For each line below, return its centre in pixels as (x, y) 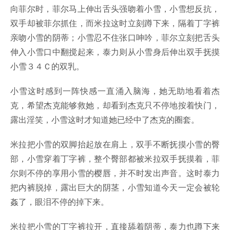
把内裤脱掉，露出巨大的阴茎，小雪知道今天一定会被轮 (115, 187)
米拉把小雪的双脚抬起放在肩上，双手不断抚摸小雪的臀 (115, 144)
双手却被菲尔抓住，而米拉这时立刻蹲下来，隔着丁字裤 (115, 23)
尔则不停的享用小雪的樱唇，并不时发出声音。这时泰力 (115, 173)
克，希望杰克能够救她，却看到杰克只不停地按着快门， (115, 105)
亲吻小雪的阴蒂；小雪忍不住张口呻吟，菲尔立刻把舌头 (115, 37)
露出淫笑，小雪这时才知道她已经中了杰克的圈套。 (105, 120)
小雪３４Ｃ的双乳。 (47, 66)
